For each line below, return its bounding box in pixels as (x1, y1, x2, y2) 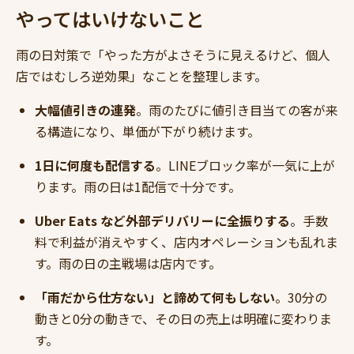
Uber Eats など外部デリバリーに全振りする (35, 211, 290, 231)
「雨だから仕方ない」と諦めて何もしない (35, 288, 275, 307)
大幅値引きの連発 (35, 100, 136, 120)
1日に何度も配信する (35, 156, 156, 175)
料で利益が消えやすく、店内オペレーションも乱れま (35, 232, 338, 252)
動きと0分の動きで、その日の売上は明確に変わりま (35, 309, 332, 329)
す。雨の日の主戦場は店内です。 (35, 254, 221, 273)
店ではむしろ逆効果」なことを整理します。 (16, 66, 267, 86)
